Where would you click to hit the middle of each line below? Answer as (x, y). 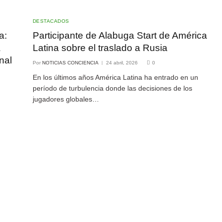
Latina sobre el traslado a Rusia (100, 48)
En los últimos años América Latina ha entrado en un (115, 77)
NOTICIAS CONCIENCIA (70, 62)
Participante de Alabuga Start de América (120, 35)
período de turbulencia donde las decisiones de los (112, 88)
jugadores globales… (66, 99)
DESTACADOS (51, 21)
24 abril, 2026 (122, 62)
